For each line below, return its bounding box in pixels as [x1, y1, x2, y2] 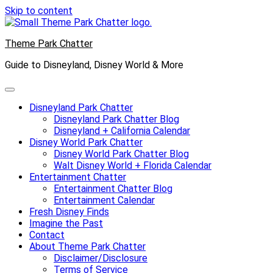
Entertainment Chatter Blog [54, 183, 172, 194]
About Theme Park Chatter [29, 241, 146, 252]
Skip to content [5, 5, 73, 16]
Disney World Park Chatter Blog [54, 148, 189, 160]
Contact [29, 229, 65, 241]
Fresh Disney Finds [29, 206, 109, 218]
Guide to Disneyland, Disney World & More [5, 59, 183, 71]
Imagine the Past [29, 218, 103, 229]
